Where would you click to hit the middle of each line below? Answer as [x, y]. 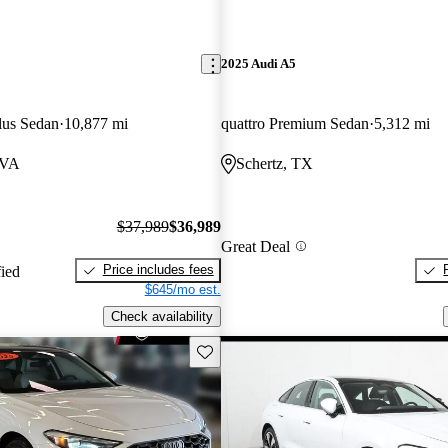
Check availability [161, 316]
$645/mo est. [182, 290]
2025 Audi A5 [258, 64]
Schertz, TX [274, 163]
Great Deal [255, 246]
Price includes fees [158, 270]
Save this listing [242, 350]
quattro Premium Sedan [294, 123]
